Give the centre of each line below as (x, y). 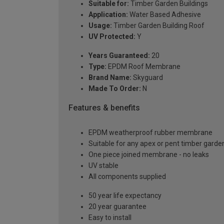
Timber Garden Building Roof (158, 25)
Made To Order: (115, 88)
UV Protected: (112, 36)
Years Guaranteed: (119, 55)
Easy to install (110, 218)
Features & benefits (104, 107)
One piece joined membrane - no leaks (149, 155)
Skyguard (147, 77)
